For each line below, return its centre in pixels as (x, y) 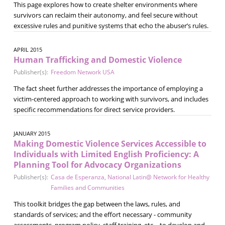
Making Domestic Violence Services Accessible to (110, 143)
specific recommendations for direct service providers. (94, 109)
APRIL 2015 (28, 49)
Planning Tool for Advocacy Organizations (97, 164)
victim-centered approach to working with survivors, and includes (111, 99)
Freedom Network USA (82, 72)
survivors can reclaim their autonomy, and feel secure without (105, 15)
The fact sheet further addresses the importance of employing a (108, 88)
